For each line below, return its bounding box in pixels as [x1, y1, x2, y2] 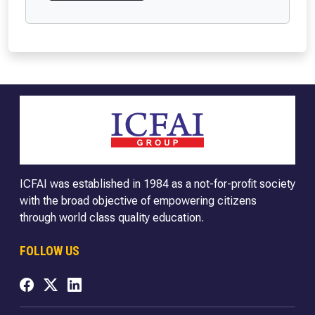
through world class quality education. [20, 211, 204, 225]
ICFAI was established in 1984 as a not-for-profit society [20, 177, 295, 191]
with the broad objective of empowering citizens [20, 194, 257, 208]
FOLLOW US [20, 243, 79, 259]
